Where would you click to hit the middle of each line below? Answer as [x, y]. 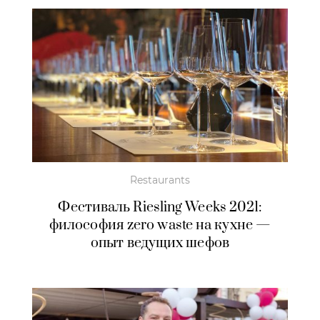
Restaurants [160, 180]
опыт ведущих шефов [160, 243]
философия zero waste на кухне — [160, 225]
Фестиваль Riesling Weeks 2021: [160, 207]
